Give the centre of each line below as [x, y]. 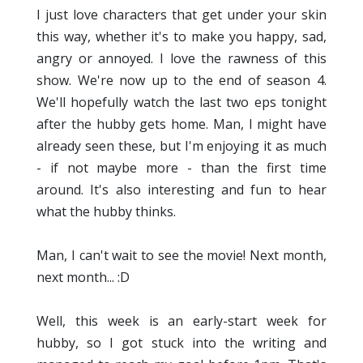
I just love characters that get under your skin [181, 15]
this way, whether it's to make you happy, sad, [181, 37]
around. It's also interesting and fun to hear [181, 190]
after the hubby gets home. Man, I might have [181, 124]
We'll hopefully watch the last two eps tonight [181, 102]
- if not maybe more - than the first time [181, 168]
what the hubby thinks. [106, 212]
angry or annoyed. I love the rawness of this [181, 59]
